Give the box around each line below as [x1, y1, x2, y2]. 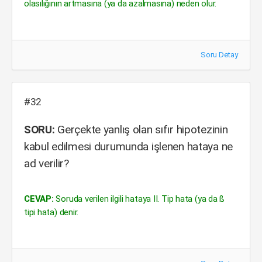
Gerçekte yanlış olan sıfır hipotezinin [54, 123, 228, 136]
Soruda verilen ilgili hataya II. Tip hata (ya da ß [53, 194, 225, 204]
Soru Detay [201, 50, 238, 59]
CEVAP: [24, 194, 54, 204]
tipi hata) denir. [24, 207, 79, 218]
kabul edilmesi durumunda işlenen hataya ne [24, 140, 233, 153]
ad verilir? [24, 157, 69, 170]
